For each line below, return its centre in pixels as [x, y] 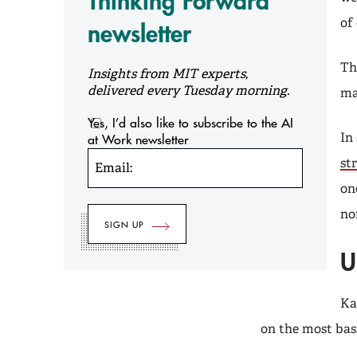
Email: [114, 167]
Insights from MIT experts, [168, 74]
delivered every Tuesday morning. [188, 90]
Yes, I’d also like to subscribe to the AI [190, 123]
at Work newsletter [138, 139]
